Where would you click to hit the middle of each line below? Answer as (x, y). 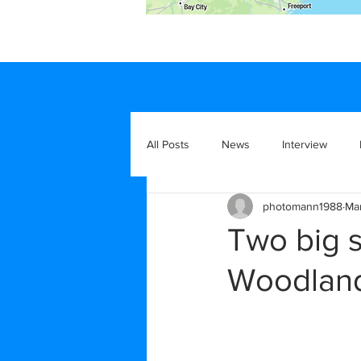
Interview (305, 144)
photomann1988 (303, 206)
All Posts (168, 144)
